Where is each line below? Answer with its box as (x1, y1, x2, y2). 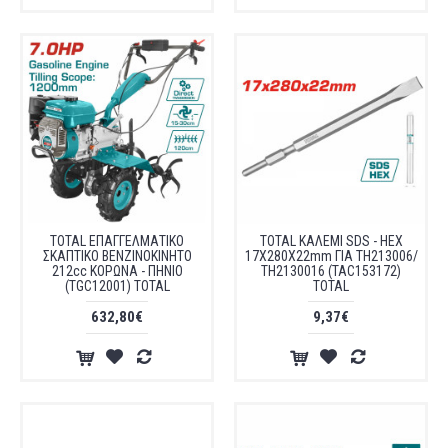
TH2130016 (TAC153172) (261, 263, 401, 279)
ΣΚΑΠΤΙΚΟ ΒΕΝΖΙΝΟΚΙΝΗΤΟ (42, 248, 192, 264)
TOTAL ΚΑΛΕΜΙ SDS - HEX (259, 233, 403, 249)
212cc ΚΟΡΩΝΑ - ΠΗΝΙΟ (51, 263, 183, 279)
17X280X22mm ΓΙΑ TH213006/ (244, 248, 418, 264)
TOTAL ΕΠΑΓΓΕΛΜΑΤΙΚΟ (50, 233, 184, 249)
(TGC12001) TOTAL (64, 278, 170, 294)
